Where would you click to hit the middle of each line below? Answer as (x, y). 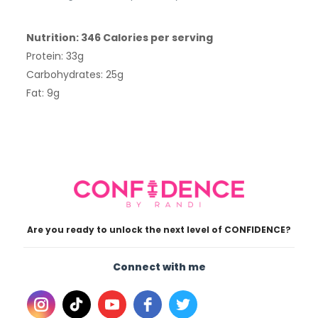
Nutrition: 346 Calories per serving (119, 37)
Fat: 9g (43, 93)
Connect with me (159, 267)
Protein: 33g (55, 56)
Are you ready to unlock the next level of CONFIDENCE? (159, 229)
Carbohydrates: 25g (75, 74)
